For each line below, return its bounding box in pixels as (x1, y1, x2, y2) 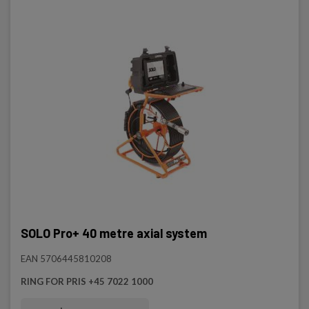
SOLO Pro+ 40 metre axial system (21, 226, 207, 241)
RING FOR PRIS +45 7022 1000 (21, 276, 153, 287)
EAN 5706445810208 (21, 253, 112, 264)
